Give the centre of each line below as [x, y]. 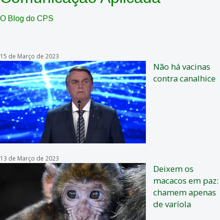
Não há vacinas [182, 67]
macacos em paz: [186, 181]
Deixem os [173, 169]
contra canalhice [184, 79]
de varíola [172, 204]
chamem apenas [185, 192]
